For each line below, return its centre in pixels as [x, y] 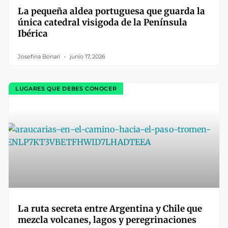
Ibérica [33, 34]
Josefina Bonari [40, 57]
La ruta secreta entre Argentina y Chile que [110, 209]
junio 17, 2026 [87, 57]
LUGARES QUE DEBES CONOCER [66, 88]
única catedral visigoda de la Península [103, 23]
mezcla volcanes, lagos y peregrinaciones [107, 220]
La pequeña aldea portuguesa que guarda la [111, 11]
